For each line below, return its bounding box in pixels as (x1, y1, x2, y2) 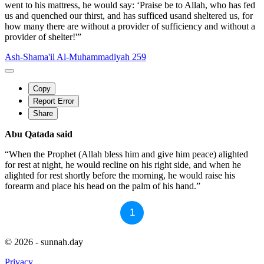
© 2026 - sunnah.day (5, 236, 83, 247)
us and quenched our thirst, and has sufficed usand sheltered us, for (5, 10, 253, 21)
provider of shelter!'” (5, 31, 81, 42)
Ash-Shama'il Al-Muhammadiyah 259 (5, 51, 146, 62)
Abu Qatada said (5, 128, 72, 139)
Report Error (33, 96, 74, 105)
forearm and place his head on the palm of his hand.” (5, 180, 200, 191)
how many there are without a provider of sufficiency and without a (5, 21, 255, 31)
